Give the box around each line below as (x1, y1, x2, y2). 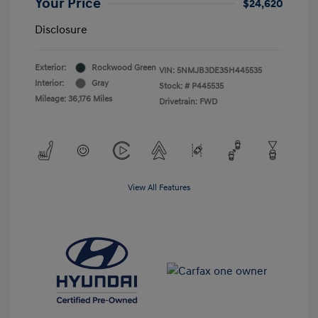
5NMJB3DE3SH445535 (177, 65, 262, 76)
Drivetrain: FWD (159, 96, 217, 107)
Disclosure (35, 22, 87, 37)
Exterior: (35, 62, 66, 73)
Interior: (35, 77, 64, 89)
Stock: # (159, 80, 190, 92)
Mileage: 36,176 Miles (35, 93, 112, 104)
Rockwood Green (92, 62, 156, 73)
